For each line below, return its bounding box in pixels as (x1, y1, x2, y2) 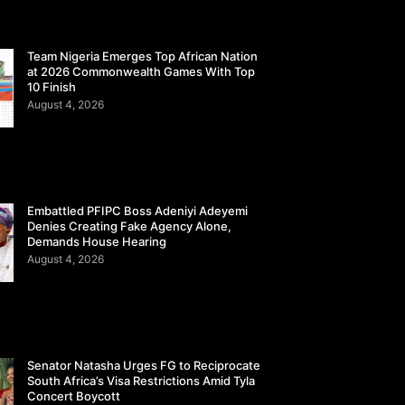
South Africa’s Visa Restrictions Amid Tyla (27, 373, 256, 389)
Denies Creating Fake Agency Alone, (27, 219, 232, 234)
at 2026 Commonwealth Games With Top (27, 64, 256, 80)
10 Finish (27, 80, 77, 95)
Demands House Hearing (27, 234, 167, 250)
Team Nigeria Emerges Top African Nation (27, 49, 259, 64)
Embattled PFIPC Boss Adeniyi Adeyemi (27, 203, 249, 219)
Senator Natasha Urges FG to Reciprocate (27, 358, 261, 373)
